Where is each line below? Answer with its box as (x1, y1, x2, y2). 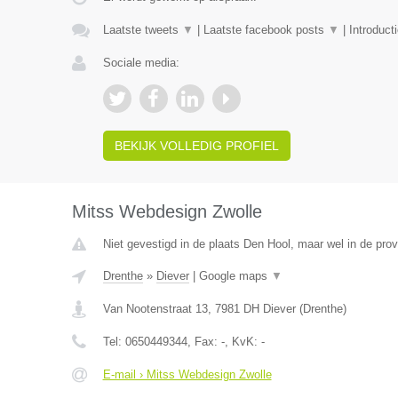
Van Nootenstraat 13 (102, 302, 208, 315)
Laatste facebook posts (203, 23, 328, 36)
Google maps (198, 269, 271, 283)
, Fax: (187, 335, 221, 348)
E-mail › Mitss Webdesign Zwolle (102, 368, 272, 381)
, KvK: (224, 335, 261, 348)
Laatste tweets (102, 23, 182, 36)
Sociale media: (102, 56, 179, 69)
